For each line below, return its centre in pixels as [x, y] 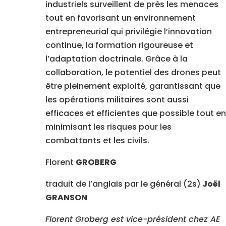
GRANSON [66, 198]
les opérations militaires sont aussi [117, 100]
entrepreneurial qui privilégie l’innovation [128, 32]
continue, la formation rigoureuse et [119, 45]
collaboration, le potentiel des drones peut [133, 73]
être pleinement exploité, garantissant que [133, 86]
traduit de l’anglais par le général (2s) [123, 184]
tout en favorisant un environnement [120, 18]
